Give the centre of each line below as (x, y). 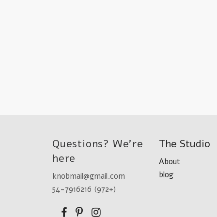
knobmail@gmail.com (89, 177)
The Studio (184, 144)
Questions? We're (98, 144)
